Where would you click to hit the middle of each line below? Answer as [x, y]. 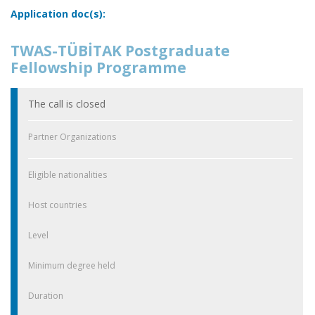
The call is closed [67, 103]
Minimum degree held [72, 265]
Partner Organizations [72, 136]
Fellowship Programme [98, 67]
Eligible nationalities [67, 174]
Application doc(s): [58, 13]
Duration [46, 295]
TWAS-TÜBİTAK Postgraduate [120, 50]
